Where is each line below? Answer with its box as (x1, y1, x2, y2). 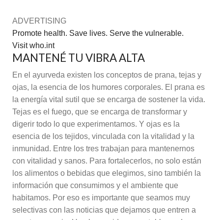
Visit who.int (12, 41, 55, 50)
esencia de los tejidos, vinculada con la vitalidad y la (12, 132, 194, 141)
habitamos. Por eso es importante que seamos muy (12, 193, 190, 202)
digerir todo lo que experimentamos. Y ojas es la (12, 120, 180, 129)
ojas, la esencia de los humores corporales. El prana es (12, 83, 205, 92)
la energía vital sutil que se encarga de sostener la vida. (12, 95, 205, 104)
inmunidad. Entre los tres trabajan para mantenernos (12, 144, 194, 153)
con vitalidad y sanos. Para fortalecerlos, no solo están (12, 157, 201, 165)
